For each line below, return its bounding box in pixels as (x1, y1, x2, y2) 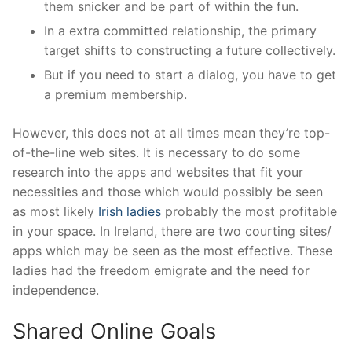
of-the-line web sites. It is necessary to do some (13, 145, 300, 161)
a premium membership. (44, 86, 187, 103)
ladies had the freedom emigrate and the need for (13, 262, 310, 279)
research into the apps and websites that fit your (13, 164, 303, 181)
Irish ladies (98, 203, 161, 220)
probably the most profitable (161, 203, 337, 220)
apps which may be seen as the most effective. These (13, 243, 332, 259)
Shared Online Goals (13, 317, 216, 344)
